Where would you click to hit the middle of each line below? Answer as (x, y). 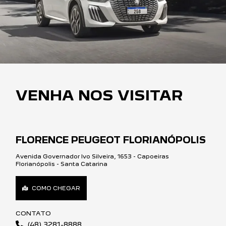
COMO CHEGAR (56, 188)
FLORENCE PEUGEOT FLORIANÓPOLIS (111, 140)
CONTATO (33, 213)
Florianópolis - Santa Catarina (62, 164)
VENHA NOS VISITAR (99, 96)
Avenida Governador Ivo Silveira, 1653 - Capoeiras (92, 157)
